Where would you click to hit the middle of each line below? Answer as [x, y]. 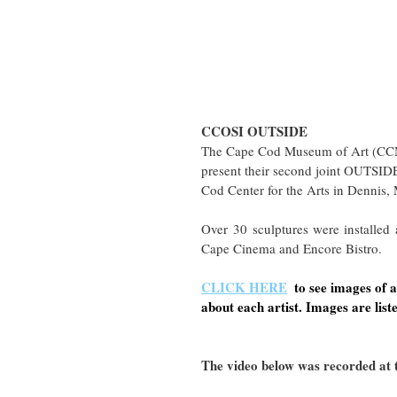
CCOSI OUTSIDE [254, 132]
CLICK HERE [244, 288]
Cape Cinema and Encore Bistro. [293, 249]
